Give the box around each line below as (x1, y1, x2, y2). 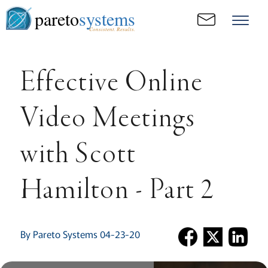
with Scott (20, 141, 136, 170)
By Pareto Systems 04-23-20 (20, 227, 140, 241)
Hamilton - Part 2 (20, 176, 214, 206)
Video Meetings (20, 105, 196, 135)
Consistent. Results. (89, 25, 135, 32)
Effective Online (20, 69, 203, 99)
